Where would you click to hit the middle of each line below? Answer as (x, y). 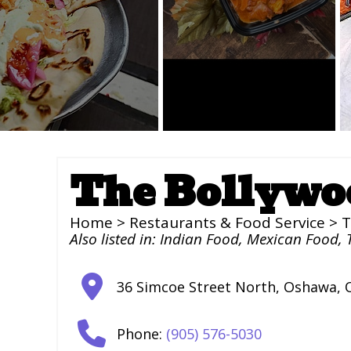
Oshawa (310, 287)
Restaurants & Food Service (227, 223)
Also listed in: (115, 239)
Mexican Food (293, 239)
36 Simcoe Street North (196, 287)
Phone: (141, 334)
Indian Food (199, 239)
